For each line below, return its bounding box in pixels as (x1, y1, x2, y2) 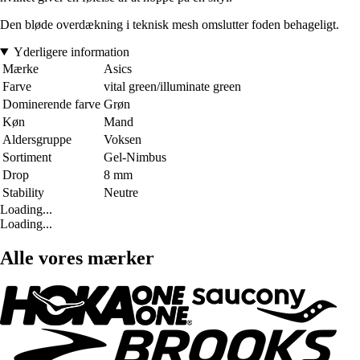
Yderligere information (13, 44, 129, 59)
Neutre (104, 185, 138, 199)
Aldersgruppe (2, 132, 72, 146)
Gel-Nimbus (104, 149, 166, 164)
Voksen (104, 132, 141, 146)
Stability (2, 185, 44, 199)
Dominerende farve (2, 96, 100, 111)
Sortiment (2, 149, 51, 164)
